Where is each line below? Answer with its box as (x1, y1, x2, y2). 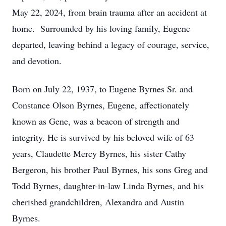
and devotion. (12, 54, 62, 67)
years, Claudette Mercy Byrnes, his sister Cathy (12, 147, 186, 159)
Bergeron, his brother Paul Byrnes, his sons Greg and (12, 163, 208, 176)
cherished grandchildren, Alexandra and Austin (12, 196, 184, 208)
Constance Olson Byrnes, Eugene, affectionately (12, 99, 189, 111)
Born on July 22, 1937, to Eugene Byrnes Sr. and (12, 83, 193, 95)
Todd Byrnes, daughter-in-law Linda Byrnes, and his (12, 180, 204, 192)
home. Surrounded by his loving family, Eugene (12, 22, 190, 34)
